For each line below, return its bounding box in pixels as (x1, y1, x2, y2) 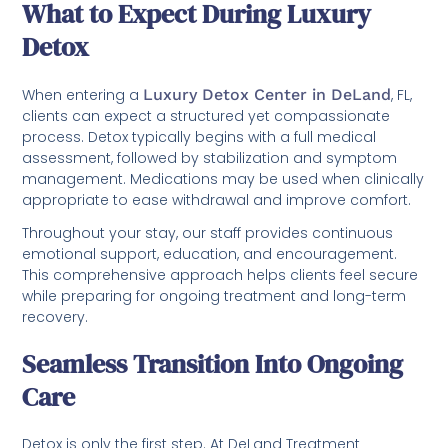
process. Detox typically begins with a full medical (22, 126, 377, 147)
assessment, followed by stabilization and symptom (22, 147, 398, 168)
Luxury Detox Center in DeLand (143, 84, 392, 104)
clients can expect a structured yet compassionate (22, 105, 391, 126)
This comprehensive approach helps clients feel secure (22, 264, 419, 285)
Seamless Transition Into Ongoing (22, 345, 404, 382)
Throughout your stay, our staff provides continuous (22, 222, 394, 243)
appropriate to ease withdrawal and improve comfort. (22, 189, 412, 210)
